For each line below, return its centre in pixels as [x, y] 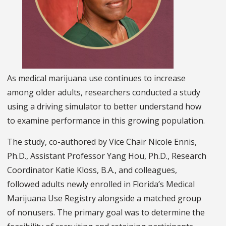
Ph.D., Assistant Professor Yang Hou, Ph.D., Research [107, 156]
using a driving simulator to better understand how [104, 106]
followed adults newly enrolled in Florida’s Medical [101, 184]
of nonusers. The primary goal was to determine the [106, 212]
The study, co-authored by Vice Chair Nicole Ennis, [102, 142]
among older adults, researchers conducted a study [104, 92]
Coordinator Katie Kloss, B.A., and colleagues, [92, 170]
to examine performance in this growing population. [106, 120]
